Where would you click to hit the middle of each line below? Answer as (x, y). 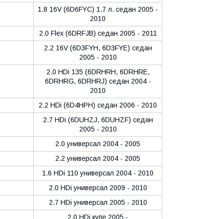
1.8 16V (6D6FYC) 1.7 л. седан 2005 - (98, 9)
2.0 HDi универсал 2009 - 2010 (98, 187)
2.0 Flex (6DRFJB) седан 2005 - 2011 (98, 33)
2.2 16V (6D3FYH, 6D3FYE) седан (98, 48)
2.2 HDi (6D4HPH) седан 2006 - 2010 (98, 105)
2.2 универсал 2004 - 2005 (98, 158)
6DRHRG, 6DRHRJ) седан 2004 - (98, 81)
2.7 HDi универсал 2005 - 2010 (98, 202)
